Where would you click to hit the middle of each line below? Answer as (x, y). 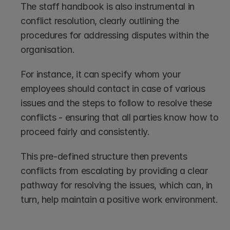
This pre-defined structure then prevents (104, 157)
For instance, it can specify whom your (101, 74)
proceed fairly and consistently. (87, 132)
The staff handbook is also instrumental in (108, 7)
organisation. (48, 50)
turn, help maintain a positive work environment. (119, 200)
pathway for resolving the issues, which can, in (117, 185)
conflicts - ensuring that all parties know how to (120, 118)
